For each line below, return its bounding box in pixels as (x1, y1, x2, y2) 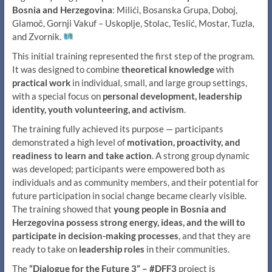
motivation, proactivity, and (126, 136, 240, 148)
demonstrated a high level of (12, 136, 127, 148)
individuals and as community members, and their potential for (12, 176, 259, 188)
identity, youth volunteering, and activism (12, 103, 184, 115)
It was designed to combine (12, 63, 121, 75)
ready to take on (12, 243, 79, 254)
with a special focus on (12, 90, 103, 101)
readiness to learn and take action (12, 149, 152, 161)
